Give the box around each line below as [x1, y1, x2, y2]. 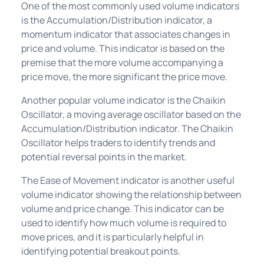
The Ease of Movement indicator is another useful [21, 174, 235, 187]
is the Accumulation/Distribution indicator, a [21, 14, 212, 27]
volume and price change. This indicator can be [21, 202, 224, 215]
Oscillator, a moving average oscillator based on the [21, 108, 241, 121]
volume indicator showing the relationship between [21, 188, 242, 201]
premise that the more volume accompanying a [21, 56, 223, 69]
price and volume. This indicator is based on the [21, 42, 225, 55]
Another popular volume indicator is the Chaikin [21, 94, 226, 107]
